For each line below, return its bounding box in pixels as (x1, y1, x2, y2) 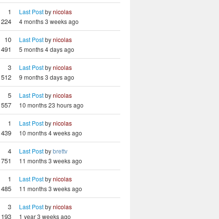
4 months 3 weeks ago (19, 17, 79, 25)
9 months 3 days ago (19, 73, 74, 81)
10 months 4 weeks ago (19, 129, 82, 137)
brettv (53, 147, 67, 155)
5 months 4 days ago (19, 45, 74, 53)
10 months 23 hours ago (19, 101, 84, 109)
